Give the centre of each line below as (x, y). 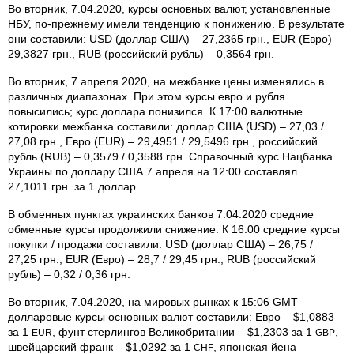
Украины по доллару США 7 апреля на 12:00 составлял (153, 171)
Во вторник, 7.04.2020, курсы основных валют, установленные (169, 8)
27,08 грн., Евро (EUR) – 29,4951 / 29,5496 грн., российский (163, 141)
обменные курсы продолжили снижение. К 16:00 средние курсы (174, 229)
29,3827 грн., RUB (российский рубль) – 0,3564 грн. (141, 53)
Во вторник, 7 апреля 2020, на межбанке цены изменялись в (166, 81)
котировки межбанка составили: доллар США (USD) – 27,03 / (166, 126)
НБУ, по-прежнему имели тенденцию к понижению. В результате (176, 23)
